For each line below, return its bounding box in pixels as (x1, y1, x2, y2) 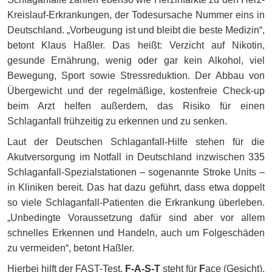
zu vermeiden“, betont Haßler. (7, 243, 134, 254)
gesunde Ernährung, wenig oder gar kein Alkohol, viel (7, 55, 265, 66)
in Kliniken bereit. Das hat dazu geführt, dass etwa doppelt (7, 182, 265, 193)
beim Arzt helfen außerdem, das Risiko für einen (7, 100, 265, 111)
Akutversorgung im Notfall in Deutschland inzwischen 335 (7, 152, 265, 163)
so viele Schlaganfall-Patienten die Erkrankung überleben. (7, 197, 265, 208)
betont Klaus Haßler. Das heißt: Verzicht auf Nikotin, (7, 39, 265, 50)
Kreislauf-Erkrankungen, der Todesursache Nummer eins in (7, 9, 265, 20)
